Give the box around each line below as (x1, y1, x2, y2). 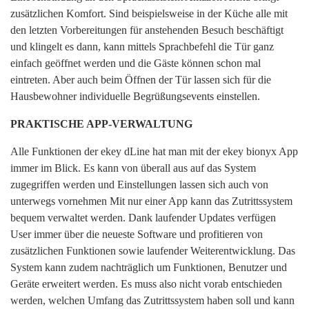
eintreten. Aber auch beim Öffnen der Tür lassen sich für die (10, 73, 271, 86)
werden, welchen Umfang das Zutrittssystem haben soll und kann (10, 294, 295, 306)
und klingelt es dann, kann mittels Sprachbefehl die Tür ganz (10, 40, 274, 52)
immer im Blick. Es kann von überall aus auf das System (10, 161, 256, 174)
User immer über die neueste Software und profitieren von (10, 228, 263, 240)
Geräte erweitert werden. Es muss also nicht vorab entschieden (10, 277, 282, 290)
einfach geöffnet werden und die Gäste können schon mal (10, 57, 261, 69)
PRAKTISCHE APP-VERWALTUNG (10, 117, 192, 130)
